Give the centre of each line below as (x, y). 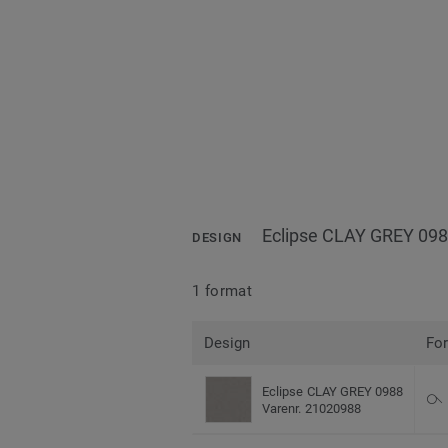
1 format (222, 290)
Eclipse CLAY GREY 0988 (333, 391)
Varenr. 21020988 (312, 408)
